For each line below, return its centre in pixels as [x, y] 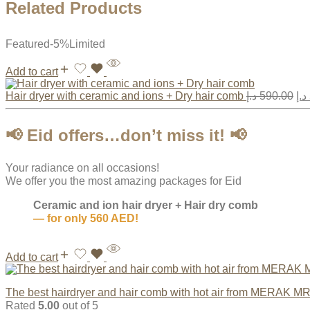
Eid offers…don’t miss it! [126, 135]
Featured [28, 44]
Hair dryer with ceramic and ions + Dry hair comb [126, 95]
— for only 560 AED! [86, 219]
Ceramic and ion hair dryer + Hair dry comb [146, 206]
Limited [87, 44]
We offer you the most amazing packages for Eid [124, 181]
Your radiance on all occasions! [82, 168]
